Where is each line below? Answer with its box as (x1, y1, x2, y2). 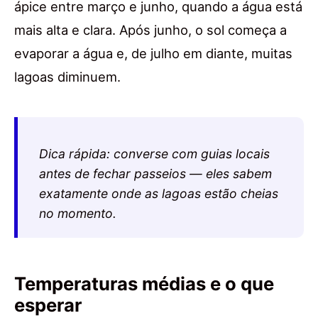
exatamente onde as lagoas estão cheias (39, 185, 278, 201)
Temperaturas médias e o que (14, 272, 274, 295)
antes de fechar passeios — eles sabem (39, 165, 272, 181)
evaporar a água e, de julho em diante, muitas (14, 45, 292, 62)
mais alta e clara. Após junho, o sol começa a (14, 22, 287, 38)
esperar (14, 293, 82, 316)
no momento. (39, 205, 116, 221)
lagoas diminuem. (14, 69, 121, 85)
